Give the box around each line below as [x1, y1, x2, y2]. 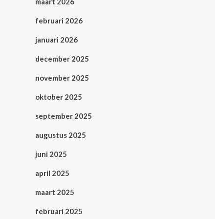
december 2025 [35, 54, 89, 64]
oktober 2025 [35, 92, 82, 102]
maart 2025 [35, 188, 74, 197]
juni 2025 [35, 150, 67, 159]
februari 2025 [35, 207, 83, 216]
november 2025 [35, 73, 89, 83]
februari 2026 [35, 16, 83, 25]
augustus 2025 [35, 131, 86, 140]
